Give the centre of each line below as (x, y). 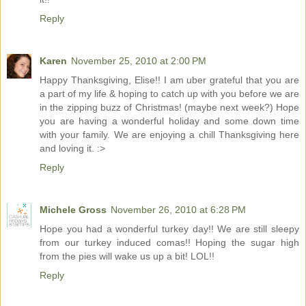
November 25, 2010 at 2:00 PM (139, 61)
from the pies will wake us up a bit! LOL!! (127, 256)
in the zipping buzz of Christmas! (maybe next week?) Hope (169, 108)
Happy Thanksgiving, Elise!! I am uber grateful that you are (169, 80)
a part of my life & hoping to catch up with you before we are (169, 94)
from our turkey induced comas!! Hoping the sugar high (169, 243)
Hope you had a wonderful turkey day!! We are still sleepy (169, 229)
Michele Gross (73, 210)
